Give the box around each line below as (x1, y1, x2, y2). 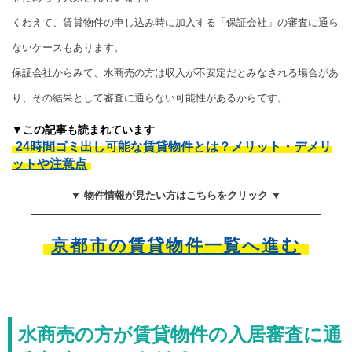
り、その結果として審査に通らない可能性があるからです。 (12, 92, 288, 104)
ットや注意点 (12, 157, 87, 171)
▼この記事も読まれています (12, 123, 155, 137)
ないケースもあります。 (12, 42, 124, 54)
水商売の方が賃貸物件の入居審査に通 (18, 324, 342, 346)
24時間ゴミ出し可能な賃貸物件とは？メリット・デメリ (16, 140, 332, 154)
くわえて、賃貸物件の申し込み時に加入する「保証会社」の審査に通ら (12, 16, 339, 29)
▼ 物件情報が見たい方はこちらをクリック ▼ (71, 189, 281, 202)
